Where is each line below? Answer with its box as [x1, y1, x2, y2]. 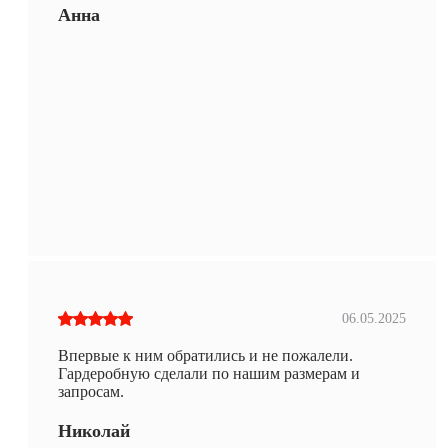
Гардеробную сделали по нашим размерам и [58, 364, 360, 382]
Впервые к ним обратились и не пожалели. [58, 346, 353, 364]
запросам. [58, 382, 124, 400]
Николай [58, 420, 130, 441]
